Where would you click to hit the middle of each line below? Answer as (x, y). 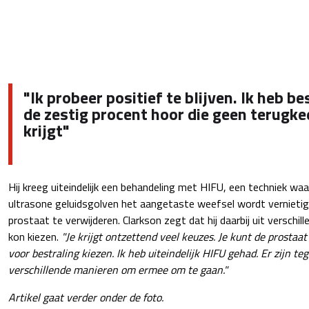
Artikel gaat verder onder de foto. (86, 297)
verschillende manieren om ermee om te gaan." (118, 269)
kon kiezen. (35, 236)
